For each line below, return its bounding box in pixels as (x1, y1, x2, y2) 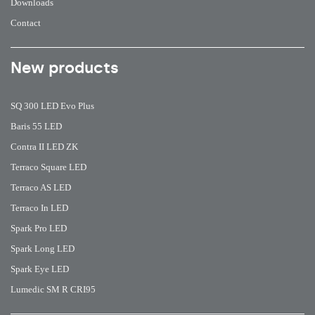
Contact (11, 17, 41, 28)
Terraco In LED (11, 202, 68, 213)
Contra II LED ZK (11, 141, 78, 152)
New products (11, 58, 119, 77)
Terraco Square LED (11, 161, 86, 172)
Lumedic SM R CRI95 (11, 283, 96, 295)
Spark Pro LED (11, 222, 67, 233)
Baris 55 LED (11, 120, 62, 131)
